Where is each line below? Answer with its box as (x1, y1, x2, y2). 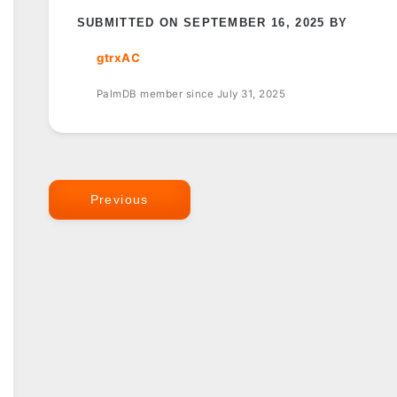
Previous (90, 191, 149, 206)
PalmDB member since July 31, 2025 (96, 88, 286, 101)
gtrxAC (97, 51, 141, 66)
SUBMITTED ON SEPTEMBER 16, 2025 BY (76, 16, 348, 30)
